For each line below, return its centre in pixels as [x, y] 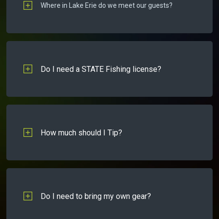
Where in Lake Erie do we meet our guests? [107, 5]
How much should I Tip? [82, 132]
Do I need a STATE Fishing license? [101, 69]
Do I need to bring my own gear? [96, 196]
